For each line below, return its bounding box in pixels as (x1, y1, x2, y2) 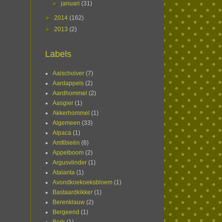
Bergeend (53, 209, 79, 216)
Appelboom (53, 149, 84, 157)
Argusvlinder (53, 159, 87, 166)
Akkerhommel (53, 110, 90, 117)
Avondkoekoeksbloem (53, 179, 112, 186)
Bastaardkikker (53, 189, 93, 196)
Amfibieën (53, 139, 80, 147)
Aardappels (53, 80, 84, 87)
